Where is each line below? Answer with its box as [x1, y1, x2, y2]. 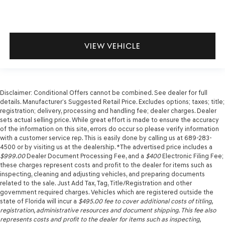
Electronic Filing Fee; [161, 152, 223, 160]
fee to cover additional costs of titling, [102, 197, 212, 205]
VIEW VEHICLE [84, 41, 141, 51]
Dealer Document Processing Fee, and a [25, 152, 146, 160]
